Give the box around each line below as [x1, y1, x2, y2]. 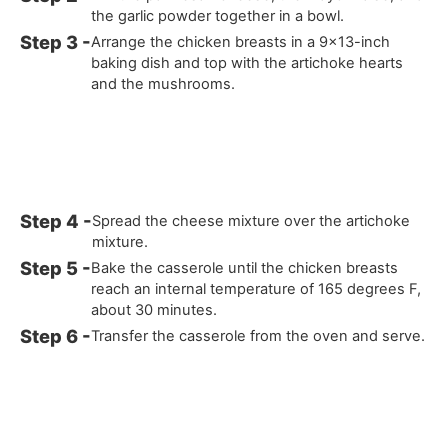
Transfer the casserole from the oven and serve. [91, 326, 426, 345]
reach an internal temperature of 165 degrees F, [91, 279, 422, 298]
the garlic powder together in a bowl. [91, 6, 345, 25]
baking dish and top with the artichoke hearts [91, 53, 404, 72]
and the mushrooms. [91, 74, 236, 93]
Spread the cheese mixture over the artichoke [92, 211, 411, 230]
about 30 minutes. [91, 300, 218, 319]
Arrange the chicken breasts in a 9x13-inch [91, 32, 391, 51]
